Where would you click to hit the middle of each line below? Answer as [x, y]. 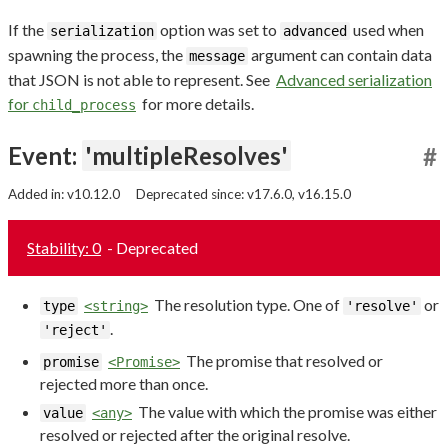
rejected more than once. [124, 384]
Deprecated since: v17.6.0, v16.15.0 [243, 194]
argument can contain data [340, 55]
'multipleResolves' [186, 156]
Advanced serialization [354, 80]
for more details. [196, 104]
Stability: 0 [64, 248]
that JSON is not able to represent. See [140, 80]
